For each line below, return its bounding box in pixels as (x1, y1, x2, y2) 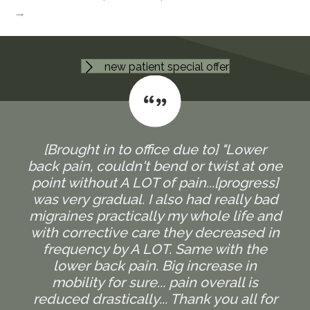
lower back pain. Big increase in (53, 257, 257, 274)
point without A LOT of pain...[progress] (32, 174, 278, 191)
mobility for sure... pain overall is (52, 273, 258, 291)
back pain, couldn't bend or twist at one (28, 157, 282, 174)
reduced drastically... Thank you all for (33, 290, 277, 307)
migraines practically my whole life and (28, 207, 282, 224)
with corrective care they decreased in (30, 224, 280, 241)
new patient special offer (104, 60, 229, 74)
